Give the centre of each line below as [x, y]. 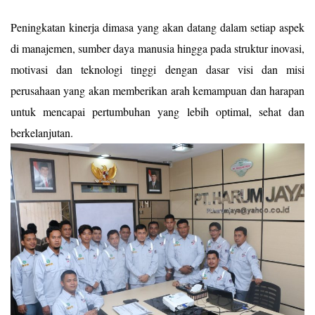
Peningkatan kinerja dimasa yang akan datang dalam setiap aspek [157, 27]
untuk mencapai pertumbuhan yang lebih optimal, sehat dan [157, 111]
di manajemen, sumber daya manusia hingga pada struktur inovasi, [157, 48]
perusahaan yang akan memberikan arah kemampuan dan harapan [157, 90]
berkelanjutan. [42, 133]
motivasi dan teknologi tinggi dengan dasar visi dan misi [157, 69]
